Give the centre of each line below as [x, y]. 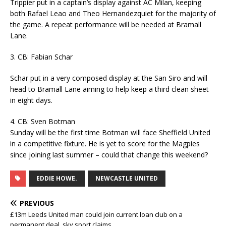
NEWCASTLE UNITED [127, 178]
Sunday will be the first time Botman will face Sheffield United [110, 132]
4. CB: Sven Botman [43, 121]
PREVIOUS [37, 203]
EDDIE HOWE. [57, 178]
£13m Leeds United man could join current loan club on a [96, 214]
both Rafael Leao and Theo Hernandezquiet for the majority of [113, 13]
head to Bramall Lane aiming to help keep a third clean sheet [109, 89]
